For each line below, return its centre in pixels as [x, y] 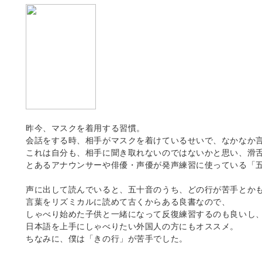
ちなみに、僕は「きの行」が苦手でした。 [107, 238]
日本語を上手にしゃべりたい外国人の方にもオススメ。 [132, 226]
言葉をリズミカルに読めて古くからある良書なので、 [128, 201]
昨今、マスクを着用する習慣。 [85, 127]
